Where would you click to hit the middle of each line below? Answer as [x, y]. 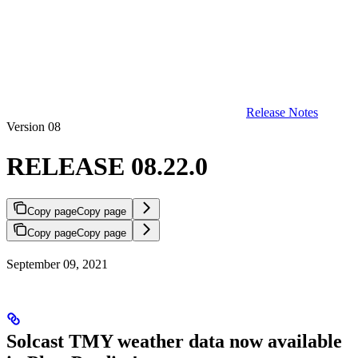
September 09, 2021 [57, 265]
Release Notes [282, 113]
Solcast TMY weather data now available [174, 342]
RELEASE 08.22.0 [107, 166]
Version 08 [34, 127]
